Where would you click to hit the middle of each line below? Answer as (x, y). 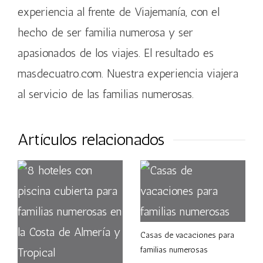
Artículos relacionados (91, 139)
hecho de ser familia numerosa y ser (105, 32)
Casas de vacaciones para (187, 235)
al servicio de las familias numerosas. (106, 94)
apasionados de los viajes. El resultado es (116, 53)
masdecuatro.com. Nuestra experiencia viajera (128, 73)
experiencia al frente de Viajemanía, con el (119, 12)
